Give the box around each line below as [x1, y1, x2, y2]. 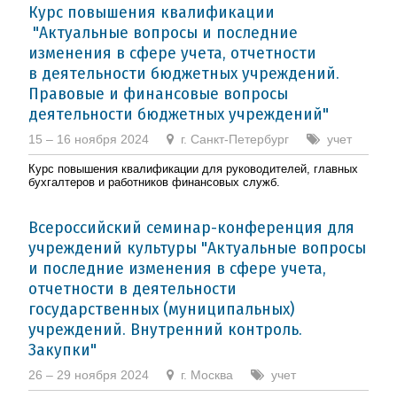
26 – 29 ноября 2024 [28, 367, 149, 382]
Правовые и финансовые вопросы [28, 82, 288, 104]
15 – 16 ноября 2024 [28, 131, 149, 146]
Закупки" [28, 339, 97, 360]
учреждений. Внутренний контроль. [28, 318, 302, 339]
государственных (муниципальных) [28, 298, 294, 319]
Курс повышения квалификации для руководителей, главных [28, 161, 358, 175]
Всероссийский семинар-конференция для [28, 216, 354, 237]
